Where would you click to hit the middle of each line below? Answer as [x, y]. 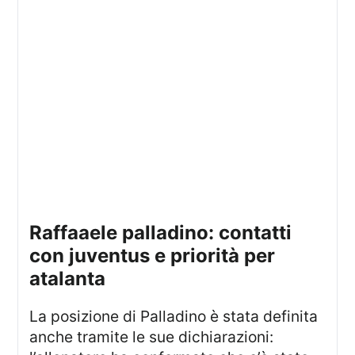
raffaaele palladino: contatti [36, 232]
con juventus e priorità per [153, 255]
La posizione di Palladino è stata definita [34, 316]
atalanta [68, 278]
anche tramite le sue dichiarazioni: [152, 336]
